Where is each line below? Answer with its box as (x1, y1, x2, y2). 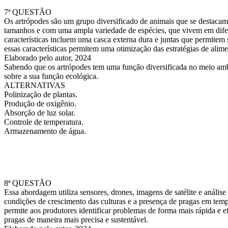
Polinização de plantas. (4, 90, 77, 99)
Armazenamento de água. (4, 127, 86, 135)
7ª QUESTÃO (4, 8, 51, 16)
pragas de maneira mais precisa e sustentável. (4, 215, 148, 224)
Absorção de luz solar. (4, 108, 75, 117)
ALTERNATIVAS (4, 81, 65, 90)
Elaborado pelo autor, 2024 (4, 53, 91, 62)
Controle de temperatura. (4, 118, 83, 126)
